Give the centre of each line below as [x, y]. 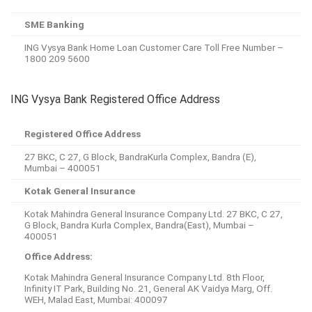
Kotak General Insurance [80, 190]
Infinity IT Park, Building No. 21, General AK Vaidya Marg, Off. [148, 289]
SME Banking [54, 24]
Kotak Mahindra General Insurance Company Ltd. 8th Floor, [145, 278]
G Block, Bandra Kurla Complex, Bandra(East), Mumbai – [139, 225]
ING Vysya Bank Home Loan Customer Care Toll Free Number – [154, 47]
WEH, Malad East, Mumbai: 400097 [96, 300]
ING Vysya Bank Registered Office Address [115, 99]
